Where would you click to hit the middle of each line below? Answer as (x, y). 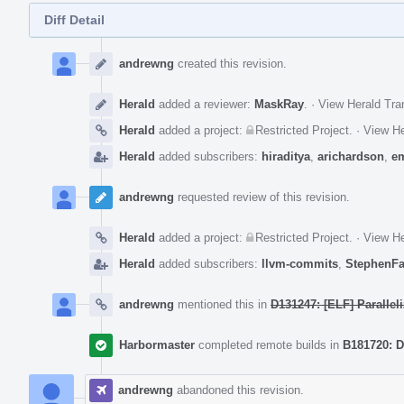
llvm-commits (300, 263)
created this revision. (230, 63)
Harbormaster (157, 344)
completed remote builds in (269, 344)
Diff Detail (74, 19)
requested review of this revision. (262, 197)
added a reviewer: (205, 104)
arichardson (351, 156)
